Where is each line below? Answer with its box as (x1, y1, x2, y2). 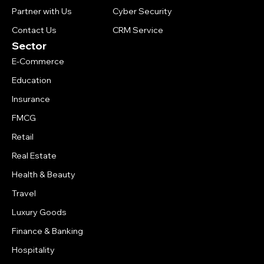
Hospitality (12, 245, 55, 255)
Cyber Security (113, 6, 173, 16)
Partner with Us (12, 6, 72, 16)
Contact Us (12, 25, 57, 35)
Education (12, 75, 51, 85)
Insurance (12, 94, 50, 104)
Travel (12, 188, 36, 199)
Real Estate (12, 150, 57, 161)
